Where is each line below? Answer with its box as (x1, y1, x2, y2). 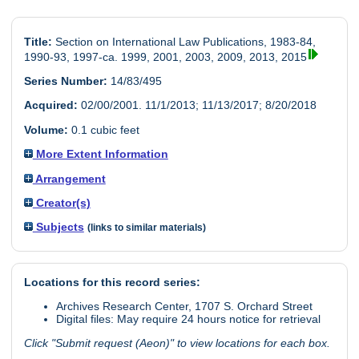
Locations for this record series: (23, 275, 200, 288)
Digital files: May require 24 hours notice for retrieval (55, 313, 321, 326)
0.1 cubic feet (67, 123, 139, 136)
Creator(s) (32, 196, 91, 209)
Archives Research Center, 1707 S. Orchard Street (55, 300, 313, 313)
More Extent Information (32, 147, 168, 161)
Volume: (23, 123, 68, 136)
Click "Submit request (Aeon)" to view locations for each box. (23, 337, 330, 350)
